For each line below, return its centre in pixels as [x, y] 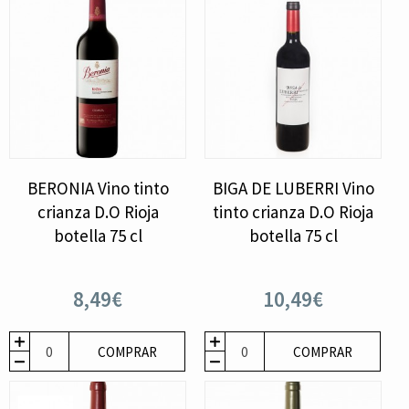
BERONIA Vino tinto [98, 189]
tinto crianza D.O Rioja [294, 212]
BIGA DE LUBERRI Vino [293, 189]
